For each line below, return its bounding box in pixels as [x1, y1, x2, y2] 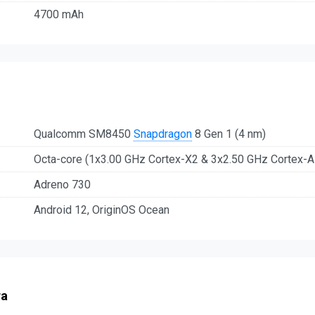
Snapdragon [134, 127, 192, 141]
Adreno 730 [34, 177, 91, 191]
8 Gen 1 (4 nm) [192, 127, 266, 141]
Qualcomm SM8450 [34, 127, 134, 141]
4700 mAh [34, 8, 84, 22]
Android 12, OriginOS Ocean [34, 202, 169, 217]
